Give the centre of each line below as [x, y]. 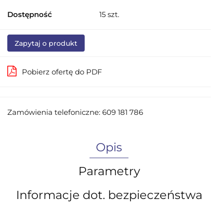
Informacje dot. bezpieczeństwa [109, 195]
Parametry [109, 171]
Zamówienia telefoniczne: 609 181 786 [75, 112]
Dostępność [30, 14]
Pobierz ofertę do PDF [62, 72]
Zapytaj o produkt [46, 43]
